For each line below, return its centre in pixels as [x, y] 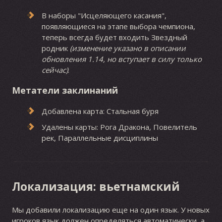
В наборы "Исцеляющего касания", [104, 15]
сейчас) [55, 70]
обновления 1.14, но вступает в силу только [121, 59]
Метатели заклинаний [65, 90]
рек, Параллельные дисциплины [100, 138]
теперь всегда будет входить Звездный [114, 37]
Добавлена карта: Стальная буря [100, 111]
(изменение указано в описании [128, 48]
